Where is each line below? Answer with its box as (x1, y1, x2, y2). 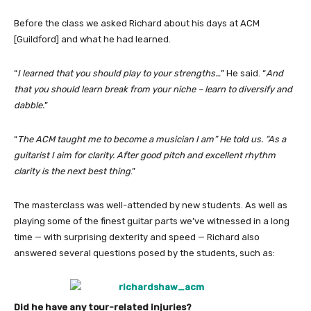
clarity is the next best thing (14, 165, 131, 176)
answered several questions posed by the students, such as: (14, 247, 275, 258)
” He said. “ (221, 67, 266, 78)
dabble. (14, 99, 44, 110)
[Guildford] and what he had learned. (14, 33, 171, 44)
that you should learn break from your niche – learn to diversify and (14, 83, 292, 94)
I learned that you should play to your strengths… (17, 67, 221, 78)
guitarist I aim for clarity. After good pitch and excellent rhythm (14, 149, 276, 160)
